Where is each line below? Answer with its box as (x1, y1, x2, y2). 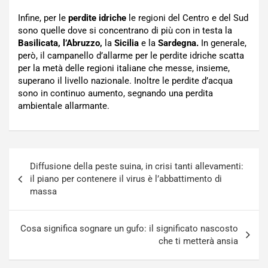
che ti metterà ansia (159, 236, 238, 247)
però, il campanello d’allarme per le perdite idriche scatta (18, 50, 244, 62)
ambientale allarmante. (18, 100, 109, 112)
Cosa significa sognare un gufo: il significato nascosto (20, 223, 238, 234)
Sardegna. (158, 38, 199, 49)
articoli (8, 167, 54, 185)
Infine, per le (18, 13, 68, 24)
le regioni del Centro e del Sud (126, 13, 248, 24)
